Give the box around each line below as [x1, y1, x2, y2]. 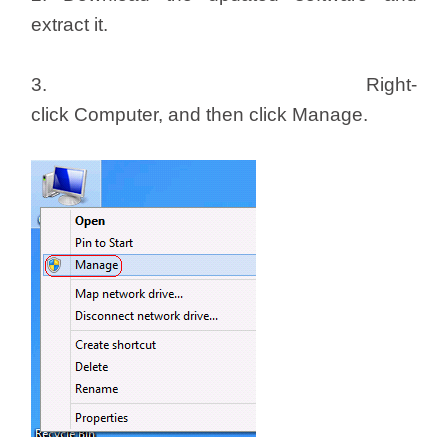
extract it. [31, 13, 109, 35]
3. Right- [31, 73, 417, 95]
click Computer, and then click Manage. [31, 103, 369, 125]
